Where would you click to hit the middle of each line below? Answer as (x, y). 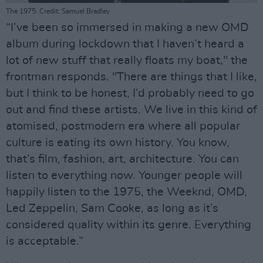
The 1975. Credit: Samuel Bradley (58, 11)
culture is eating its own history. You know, (118, 143)
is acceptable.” (45, 242)
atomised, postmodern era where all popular (123, 127)
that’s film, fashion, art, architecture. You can (122, 159)
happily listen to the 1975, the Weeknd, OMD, (127, 192)
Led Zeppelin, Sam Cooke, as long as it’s (112, 209)
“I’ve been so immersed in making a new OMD (127, 28)
